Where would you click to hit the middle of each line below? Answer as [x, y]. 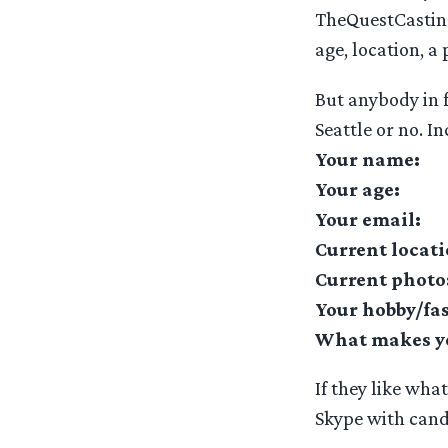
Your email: [367, 218]
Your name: [367, 158]
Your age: [357, 188]
